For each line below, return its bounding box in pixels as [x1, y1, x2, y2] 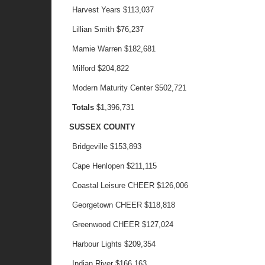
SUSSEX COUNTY [69, 122, 135, 131]
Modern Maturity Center [72, 83, 153, 92]
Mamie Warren [72, 44, 125, 53]
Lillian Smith [72, 25, 117, 34]
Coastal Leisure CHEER [72, 181, 157, 190]
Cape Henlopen [72, 161, 125, 170]
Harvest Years [72, 5, 121, 14]
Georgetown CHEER [72, 201, 143, 209]
